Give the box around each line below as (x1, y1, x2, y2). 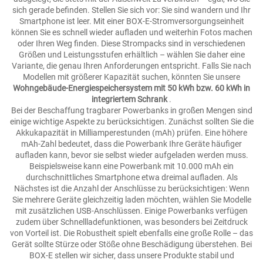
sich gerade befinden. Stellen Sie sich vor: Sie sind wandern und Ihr (12, 5, 251, 15)
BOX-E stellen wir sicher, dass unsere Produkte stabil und (29, 251, 234, 260)
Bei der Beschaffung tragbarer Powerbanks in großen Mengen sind (11, 106, 252, 115)
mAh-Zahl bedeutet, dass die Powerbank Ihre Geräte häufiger (21, 139, 242, 149)
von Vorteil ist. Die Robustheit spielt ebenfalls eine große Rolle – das (10, 228, 253, 238)
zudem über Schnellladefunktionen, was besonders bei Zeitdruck (15, 217, 248, 227)
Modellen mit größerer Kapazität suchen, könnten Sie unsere (23, 72, 240, 82)
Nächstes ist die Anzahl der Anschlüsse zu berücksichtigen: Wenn (14, 184, 249, 193)
